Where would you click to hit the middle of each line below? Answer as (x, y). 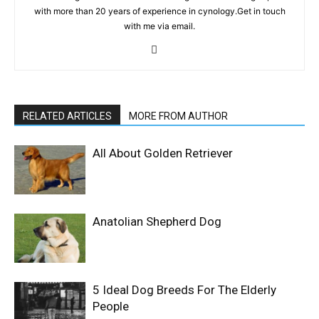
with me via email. (159, 26)
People (111, 306)
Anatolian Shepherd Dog (157, 221)
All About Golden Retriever (163, 153)
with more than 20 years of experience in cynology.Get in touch (159, 11)
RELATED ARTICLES (67, 116)
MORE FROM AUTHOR (178, 116)
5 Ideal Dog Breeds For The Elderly (184, 289)
